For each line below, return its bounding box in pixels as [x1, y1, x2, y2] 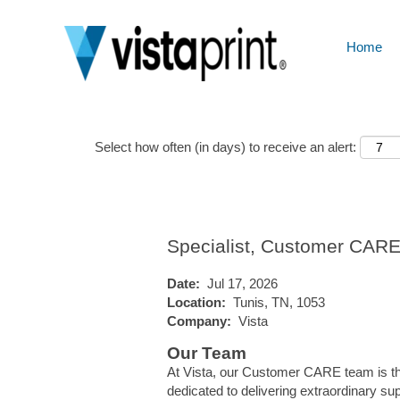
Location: [167, 295, 233, 310]
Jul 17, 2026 [207, 276, 278, 291]
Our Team [167, 344, 246, 362]
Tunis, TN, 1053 [233, 295, 325, 310]
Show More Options [146, 57, 262, 72]
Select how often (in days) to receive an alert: [95, 139, 356, 154]
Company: [167, 313, 238, 329]
